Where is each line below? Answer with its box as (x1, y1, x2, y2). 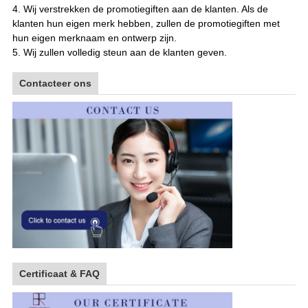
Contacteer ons (19, 78, 91, 89)
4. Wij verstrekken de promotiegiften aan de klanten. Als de (12, 3, 268, 15)
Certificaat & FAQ (19, 268, 100, 280)
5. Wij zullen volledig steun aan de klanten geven (12, 47, 224, 58)
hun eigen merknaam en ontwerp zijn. (12, 32, 177, 44)
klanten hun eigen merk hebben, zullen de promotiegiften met (12, 18, 280, 30)
